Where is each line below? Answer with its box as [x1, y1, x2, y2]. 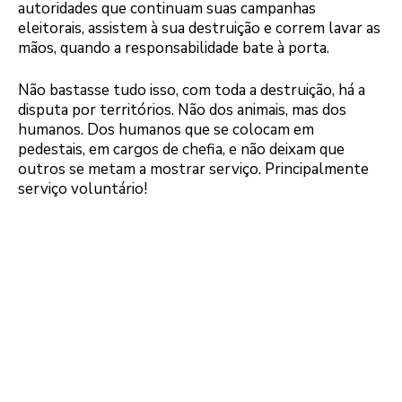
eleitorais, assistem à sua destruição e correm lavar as [18, 17, 380, 39]
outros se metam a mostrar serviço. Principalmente [18, 159, 369, 180]
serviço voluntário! [18, 179, 147, 200]
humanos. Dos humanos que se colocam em [18, 119, 314, 141]
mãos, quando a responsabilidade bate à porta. [18, 37, 329, 58]
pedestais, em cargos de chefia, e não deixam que [18, 139, 345, 161]
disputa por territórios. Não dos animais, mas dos [18, 100, 346, 121]
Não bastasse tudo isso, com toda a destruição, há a [18, 80, 365, 101]
